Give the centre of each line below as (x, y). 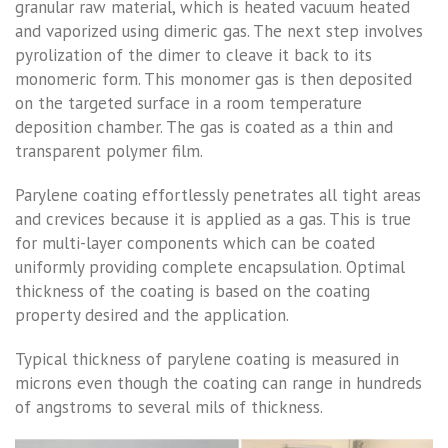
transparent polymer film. (109, 150)
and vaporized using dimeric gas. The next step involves (219, 30)
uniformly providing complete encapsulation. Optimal (210, 266)
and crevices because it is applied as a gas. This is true (213, 218)
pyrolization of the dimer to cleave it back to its (193, 54)
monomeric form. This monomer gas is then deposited (213, 78)
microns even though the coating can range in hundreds (218, 382)
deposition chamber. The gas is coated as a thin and (204, 126)
